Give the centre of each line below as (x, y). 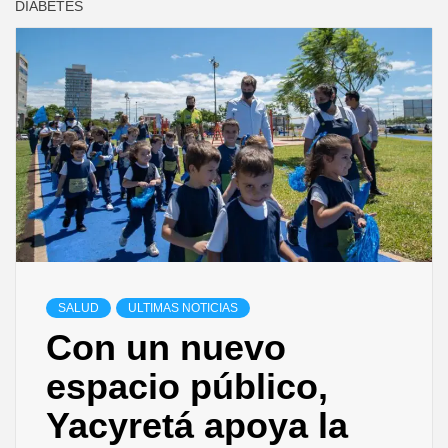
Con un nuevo (166, 348)
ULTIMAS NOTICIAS (183, 308)
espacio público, (187, 387)
